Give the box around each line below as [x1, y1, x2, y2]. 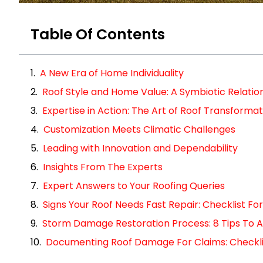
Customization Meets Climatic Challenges [43, 123, 235, 137]
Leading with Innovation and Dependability [43, 141, 238, 156]
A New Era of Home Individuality [40, 66, 184, 80]
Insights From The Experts [43, 160, 163, 174]
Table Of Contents [31, 24, 165, 45]
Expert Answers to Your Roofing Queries [43, 179, 225, 193]
